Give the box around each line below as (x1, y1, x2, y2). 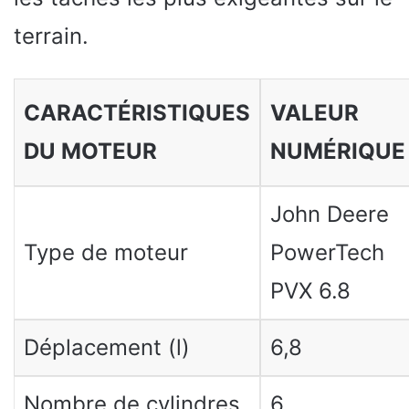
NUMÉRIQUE (269, 138, 405, 164)
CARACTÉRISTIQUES (23, 100, 250, 126)
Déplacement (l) (23, 334, 190, 361)
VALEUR (269, 100, 359, 126)
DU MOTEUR (23, 138, 157, 164)
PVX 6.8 (269, 278, 351, 304)
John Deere (269, 201, 389, 227)
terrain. (14, 23, 89, 49)
